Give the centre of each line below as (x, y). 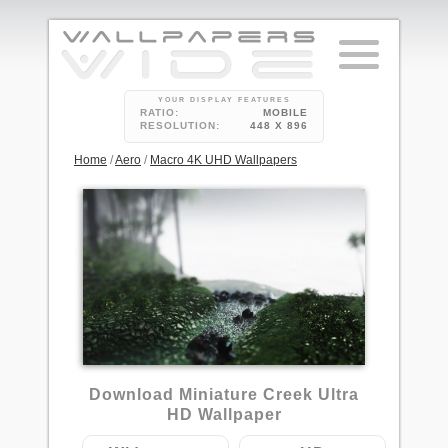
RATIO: (159, 112)
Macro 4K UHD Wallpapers (223, 160)
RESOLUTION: (180, 125)
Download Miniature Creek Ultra (224, 395)
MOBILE (285, 112)
